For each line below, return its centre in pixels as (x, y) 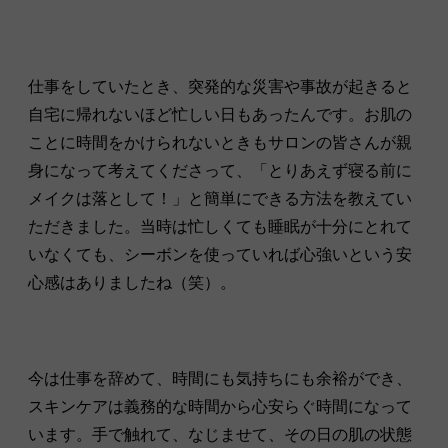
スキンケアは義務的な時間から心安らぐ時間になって (220, 406)
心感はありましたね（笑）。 (132, 282)
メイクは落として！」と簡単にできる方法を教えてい (220, 198)
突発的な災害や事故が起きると (300, 86)
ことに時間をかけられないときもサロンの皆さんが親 (220, 142)
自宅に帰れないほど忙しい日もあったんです (188, 114)
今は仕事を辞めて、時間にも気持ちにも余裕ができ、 (220, 378)
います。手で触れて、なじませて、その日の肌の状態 (220, 434)
